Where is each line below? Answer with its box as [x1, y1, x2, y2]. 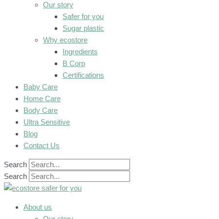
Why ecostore [43, 36, 88, 44]
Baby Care [23, 83, 58, 91]
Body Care [23, 106, 58, 114]
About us [23, 203, 52, 211]
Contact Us [23, 141, 60, 150]
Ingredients [63, 47, 98, 56]
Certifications [63, 71, 104, 79]
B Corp [63, 59, 85, 67]
